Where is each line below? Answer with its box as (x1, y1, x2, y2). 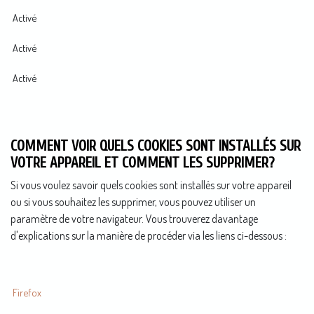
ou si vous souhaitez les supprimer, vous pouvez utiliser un (11, 194, 256, 209)
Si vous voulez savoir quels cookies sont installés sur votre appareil (11, 177, 292, 192)
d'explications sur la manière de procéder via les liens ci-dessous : (11, 228, 287, 243)
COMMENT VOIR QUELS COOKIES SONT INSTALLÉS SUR (11, 137, 301, 154)
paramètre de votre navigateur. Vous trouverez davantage (11, 211, 258, 226)
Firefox (13, 285, 41, 299)
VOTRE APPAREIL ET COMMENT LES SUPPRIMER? (11, 153, 274, 171)
